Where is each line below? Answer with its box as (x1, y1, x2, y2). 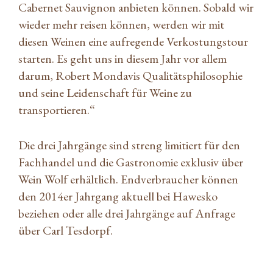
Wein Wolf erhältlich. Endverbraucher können (18, 171, 238, 187)
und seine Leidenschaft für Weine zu (18, 84, 192, 101)
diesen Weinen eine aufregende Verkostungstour (18, 33, 248, 49)
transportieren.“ (18, 101, 97, 118)
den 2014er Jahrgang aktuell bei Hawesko (18, 188, 218, 204)
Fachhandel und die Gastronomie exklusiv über (18, 154, 243, 170)
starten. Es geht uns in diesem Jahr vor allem (18, 50, 227, 66)
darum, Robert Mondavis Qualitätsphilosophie (18, 67, 243, 83)
